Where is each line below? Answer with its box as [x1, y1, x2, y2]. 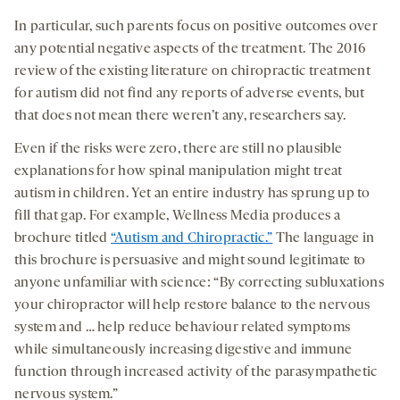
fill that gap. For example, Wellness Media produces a [14, 208, 340, 223]
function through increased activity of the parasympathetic [14, 364, 378, 379]
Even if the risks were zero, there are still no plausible [14, 141, 343, 156]
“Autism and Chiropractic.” [111, 230, 273, 246]
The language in [272, 230, 375, 246]
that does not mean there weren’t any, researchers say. [14, 108, 346, 123]
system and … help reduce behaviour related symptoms [14, 320, 351, 335]
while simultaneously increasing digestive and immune [14, 342, 353, 357]
